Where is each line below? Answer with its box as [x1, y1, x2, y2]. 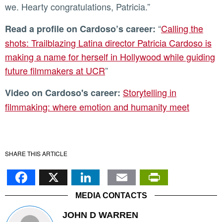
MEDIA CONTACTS [75, 191, 147, 200]
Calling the [161, 21, 203, 35]
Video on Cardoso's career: [11, 86, 120, 99]
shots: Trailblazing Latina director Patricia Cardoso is [5, 36, 212, 49]
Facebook [35, 159, 105, 182]
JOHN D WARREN [62, 210, 138, 220]
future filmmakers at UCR [5, 63, 105, 77]
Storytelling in [123, 85, 176, 99]
